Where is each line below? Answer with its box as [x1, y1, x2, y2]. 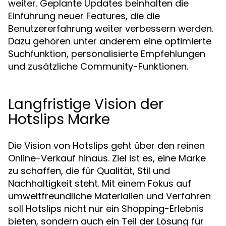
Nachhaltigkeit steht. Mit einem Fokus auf [8, 177, 191, 190]
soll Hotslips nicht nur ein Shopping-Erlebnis [8, 202, 204, 215]
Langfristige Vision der [8, 94, 163, 114]
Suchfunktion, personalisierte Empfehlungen [8, 47, 205, 60]
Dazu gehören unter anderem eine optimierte [8, 35, 211, 47]
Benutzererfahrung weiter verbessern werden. [8, 22, 213, 35]
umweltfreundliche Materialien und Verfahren [8, 190, 211, 202]
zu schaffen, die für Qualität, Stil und [8, 164, 170, 177]
